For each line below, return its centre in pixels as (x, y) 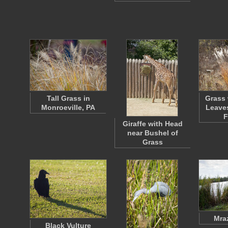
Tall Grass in (68, 98)
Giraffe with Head (153, 124)
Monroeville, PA (68, 107)
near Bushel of (153, 133)
